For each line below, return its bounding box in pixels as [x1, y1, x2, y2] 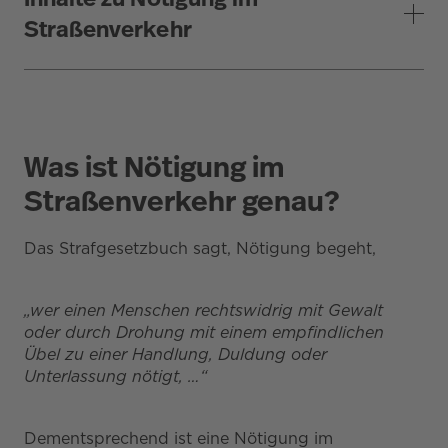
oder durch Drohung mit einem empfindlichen [24, 322, 384, 342]
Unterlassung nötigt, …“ [24, 366, 207, 386]
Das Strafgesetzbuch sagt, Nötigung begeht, [24, 238, 376, 258]
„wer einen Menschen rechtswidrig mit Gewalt [24, 300, 383, 320]
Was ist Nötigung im [24, 146, 284, 187]
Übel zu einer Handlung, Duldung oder [24, 344, 327, 364]
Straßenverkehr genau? [24, 180, 339, 221]
